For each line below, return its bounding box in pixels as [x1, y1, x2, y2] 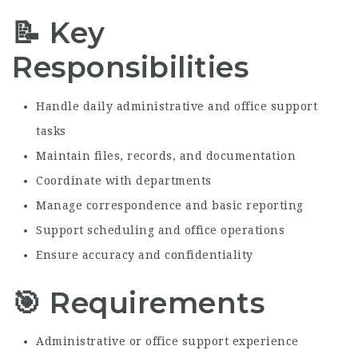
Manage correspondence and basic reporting [36, 198, 304, 212]
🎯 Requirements [12, 284, 265, 320]
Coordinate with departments [36, 173, 212, 187]
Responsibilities [12, 50, 249, 85]
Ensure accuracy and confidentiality [36, 248, 253, 261]
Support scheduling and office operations [36, 223, 284, 237]
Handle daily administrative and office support [36, 99, 317, 113]
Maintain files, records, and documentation [36, 149, 296, 162]
